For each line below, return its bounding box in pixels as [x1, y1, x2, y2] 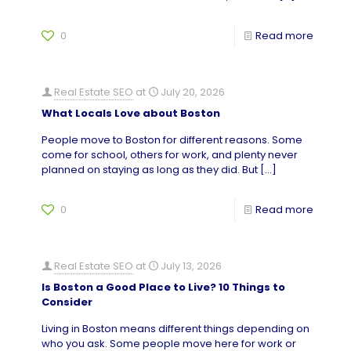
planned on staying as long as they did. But [42, 162, 258, 177]
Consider [42, 295, 92, 309]
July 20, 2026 [161, 85, 225, 100]
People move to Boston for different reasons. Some [42, 132, 302, 147]
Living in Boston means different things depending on [42, 321, 309, 336]
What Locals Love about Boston [42, 106, 220, 121]
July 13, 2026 [161, 259, 222, 273]
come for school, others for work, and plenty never [42, 147, 298, 162]
